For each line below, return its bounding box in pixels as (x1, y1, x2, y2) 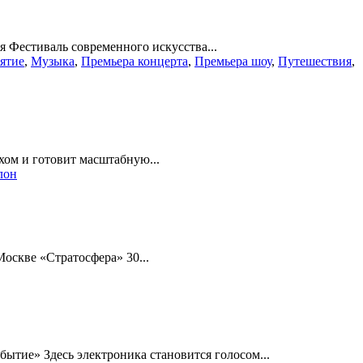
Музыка (31, 54, 75, 69)
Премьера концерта (81, 54, 188, 69)
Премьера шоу (194, 54, 271, 69)
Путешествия (278, 54, 352, 69)
